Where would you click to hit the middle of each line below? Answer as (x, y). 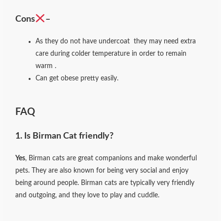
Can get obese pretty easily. (77, 78)
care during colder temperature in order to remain (111, 54)
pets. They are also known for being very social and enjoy (102, 171)
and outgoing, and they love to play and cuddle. (88, 196)
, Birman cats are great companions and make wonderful (111, 159)
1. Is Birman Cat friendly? (65, 136)
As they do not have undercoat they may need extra (116, 41)
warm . (46, 66)
